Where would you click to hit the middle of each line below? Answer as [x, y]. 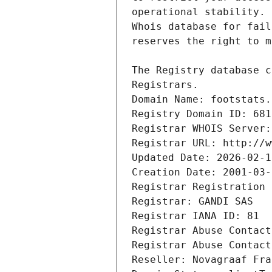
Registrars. [165, 85]
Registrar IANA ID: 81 [195, 216]
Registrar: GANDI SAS [192, 202]
